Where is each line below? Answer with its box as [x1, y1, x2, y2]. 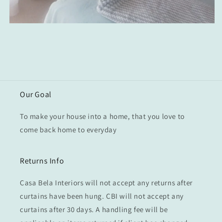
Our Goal [20, 89, 52, 100]
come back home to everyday [20, 125, 117, 134]
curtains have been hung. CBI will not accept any [20, 191, 184, 201]
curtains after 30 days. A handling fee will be [20, 205, 168, 214]
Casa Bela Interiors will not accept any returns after [20, 178, 193, 187]
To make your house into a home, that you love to [20, 111, 185, 121]
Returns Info [20, 156, 64, 166]
